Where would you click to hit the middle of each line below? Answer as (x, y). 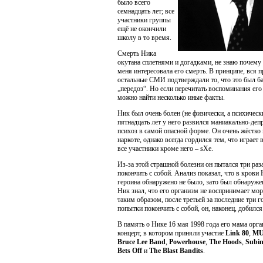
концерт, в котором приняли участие (171, 233)
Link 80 (237, 233)
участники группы (144, 20)
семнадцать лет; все (146, 11)
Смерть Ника (137, 53)
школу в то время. (144, 38)
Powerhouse (187, 242)
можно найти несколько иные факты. (171, 97)
